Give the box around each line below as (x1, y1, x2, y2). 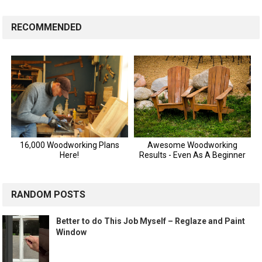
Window (56, 227, 87, 237)
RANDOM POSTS (11, 189, 86, 201)
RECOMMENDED (11, 22, 82, 33)
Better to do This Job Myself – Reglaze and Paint (56, 216, 246, 226)
